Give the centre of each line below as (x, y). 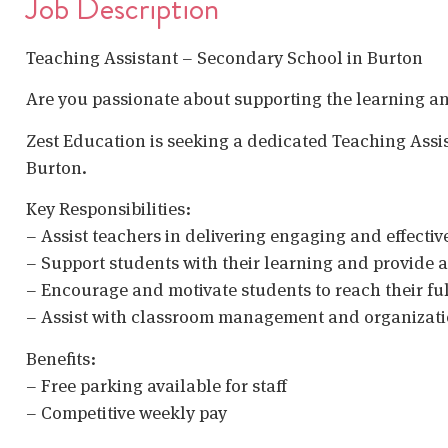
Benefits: (61, 358)
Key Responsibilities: (108, 209)
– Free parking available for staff (156, 385)
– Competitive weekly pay (126, 412)
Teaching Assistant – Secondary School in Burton (224, 57)
